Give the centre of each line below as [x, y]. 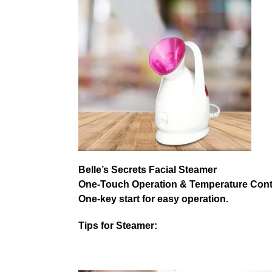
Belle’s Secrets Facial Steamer [147, 170]
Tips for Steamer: [117, 225]
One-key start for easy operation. [153, 199]
